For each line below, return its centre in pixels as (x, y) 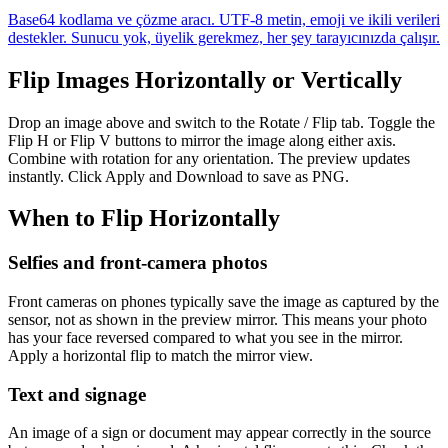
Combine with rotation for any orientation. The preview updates (209, 158)
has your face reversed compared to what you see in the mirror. (205, 338)
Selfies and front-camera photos (137, 263)
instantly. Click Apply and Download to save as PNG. (178, 176)
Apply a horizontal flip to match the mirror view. (160, 356)
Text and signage (77, 394)
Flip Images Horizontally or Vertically (205, 79)
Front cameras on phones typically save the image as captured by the (223, 302)
